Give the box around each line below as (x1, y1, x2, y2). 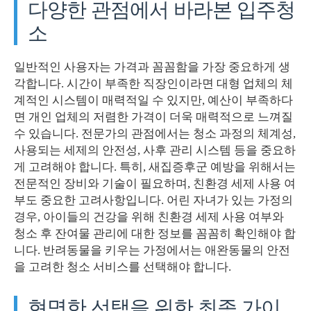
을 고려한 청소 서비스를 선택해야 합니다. (14, 260, 231, 274)
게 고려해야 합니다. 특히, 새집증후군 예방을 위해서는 (14, 160, 296, 174)
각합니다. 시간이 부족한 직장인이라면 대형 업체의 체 (14, 77, 293, 91)
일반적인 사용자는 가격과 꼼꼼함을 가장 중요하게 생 (14, 60, 290, 74)
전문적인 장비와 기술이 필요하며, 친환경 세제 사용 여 (14, 177, 296, 191)
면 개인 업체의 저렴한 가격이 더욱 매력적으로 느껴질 (14, 110, 293, 124)
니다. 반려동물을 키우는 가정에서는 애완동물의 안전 (14, 244, 290, 258)
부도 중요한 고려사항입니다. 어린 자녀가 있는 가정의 (14, 194, 293, 208)
